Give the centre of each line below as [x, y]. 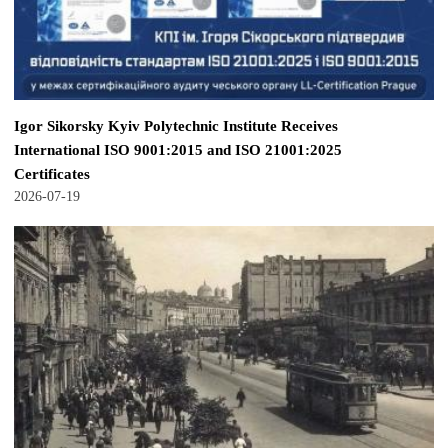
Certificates [52, 173]
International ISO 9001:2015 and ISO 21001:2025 [178, 149]
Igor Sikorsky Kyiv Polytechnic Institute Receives [176, 125]
